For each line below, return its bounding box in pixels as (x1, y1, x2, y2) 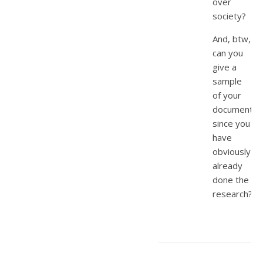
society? (213, 9, 246, 22)
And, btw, (213, 32, 251, 45)
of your (213, 89, 241, 101)
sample (213, 75, 242, 87)
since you (213, 117, 250, 129)
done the (213, 173, 249, 186)
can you (213, 46, 243, 59)
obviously (213, 145, 251, 157)
